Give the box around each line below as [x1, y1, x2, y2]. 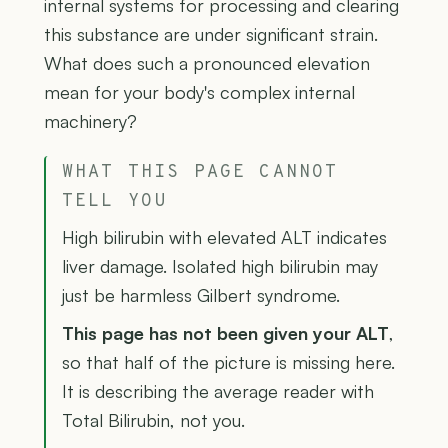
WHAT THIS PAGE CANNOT [62, 160, 339, 184]
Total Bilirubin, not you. [62, 408, 245, 431]
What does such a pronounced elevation [44, 51, 370, 74]
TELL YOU [62, 189, 168, 213]
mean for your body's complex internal [44, 80, 355, 103]
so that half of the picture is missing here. [62, 350, 395, 373]
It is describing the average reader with [62, 379, 374, 402]
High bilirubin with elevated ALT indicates [62, 225, 387, 248]
